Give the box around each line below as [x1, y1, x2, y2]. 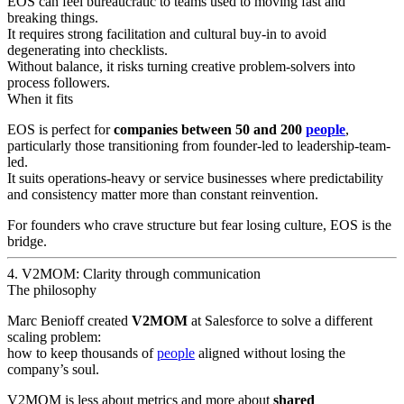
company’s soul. [7, 361, 99, 377]
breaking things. [7, 9, 98, 25]
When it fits [7, 90, 73, 106]
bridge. [7, 233, 47, 249]
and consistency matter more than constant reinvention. [7, 186, 318, 202]
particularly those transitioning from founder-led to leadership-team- [7, 137, 390, 153]
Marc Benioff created [7, 312, 132, 328]
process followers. [7, 74, 110, 90]
